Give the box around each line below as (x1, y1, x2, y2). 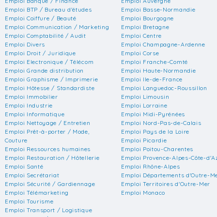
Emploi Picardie (121, 136, 167, 144)
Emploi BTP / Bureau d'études (5, 5, 92, 13)
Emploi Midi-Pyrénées (121, 110, 185, 118)
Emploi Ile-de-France (121, 75, 183, 83)
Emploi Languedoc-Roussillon (121, 84, 207, 92)
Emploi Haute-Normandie (121, 66, 196, 74)
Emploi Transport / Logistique (5, 206, 93, 214)
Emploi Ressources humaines (5, 145, 91, 153)
